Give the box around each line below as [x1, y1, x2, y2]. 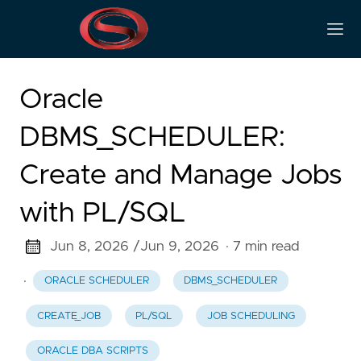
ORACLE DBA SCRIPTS [36, 345, 148, 356]
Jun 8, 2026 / [49, 239, 140, 254]
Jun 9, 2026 [139, 239, 219, 254]
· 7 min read [225, 239, 300, 254]
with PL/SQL [19, 199, 185, 227]
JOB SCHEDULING [206, 310, 295, 322]
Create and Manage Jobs [19, 161, 342, 189]
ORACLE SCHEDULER [44, 276, 149, 287]
